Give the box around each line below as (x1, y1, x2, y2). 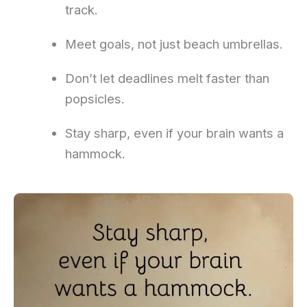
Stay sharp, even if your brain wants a (64, 125, 284, 141)
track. (64, 2, 98, 18)
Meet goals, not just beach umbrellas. (64, 36, 283, 52)
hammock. (64, 146, 125, 162)
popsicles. (64, 91, 125, 107)
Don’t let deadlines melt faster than (64, 71, 269, 86)
